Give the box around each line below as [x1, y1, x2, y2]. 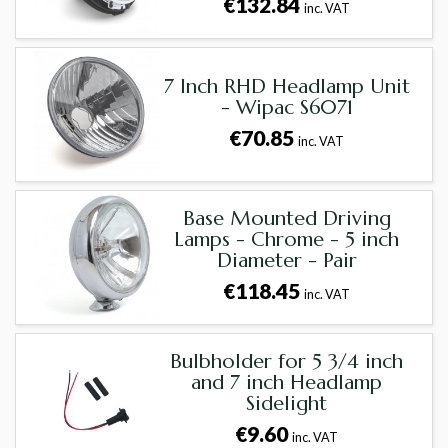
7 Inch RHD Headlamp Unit [163, 73, 410, 99]
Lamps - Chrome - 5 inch [174, 227, 400, 253]
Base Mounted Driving [182, 206, 391, 232]
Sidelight [246, 391, 328, 417]
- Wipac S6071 [220, 94, 353, 120]
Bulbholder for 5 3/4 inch [170, 349, 404, 375]
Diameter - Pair [216, 248, 357, 274]
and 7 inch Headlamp [191, 370, 383, 396]
